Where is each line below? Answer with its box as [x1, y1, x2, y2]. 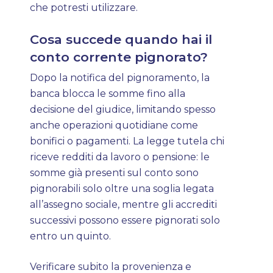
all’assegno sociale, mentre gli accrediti [30, 199, 218, 210]
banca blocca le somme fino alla [30, 88, 186, 99]
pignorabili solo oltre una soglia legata [30, 183, 214, 194]
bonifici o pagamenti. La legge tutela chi [30, 135, 225, 147]
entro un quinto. [30, 230, 114, 242]
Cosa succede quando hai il [30, 32, 213, 47]
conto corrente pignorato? [30, 49, 208, 65]
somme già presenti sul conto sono [30, 167, 199, 179]
